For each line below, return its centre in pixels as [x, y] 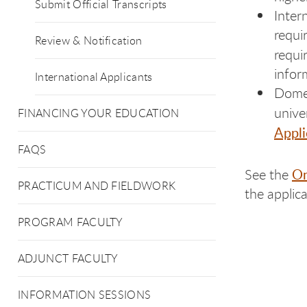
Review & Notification [89, 40]
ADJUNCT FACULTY [68, 258]
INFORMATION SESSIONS [85, 295]
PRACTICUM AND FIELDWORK [97, 186]
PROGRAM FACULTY [71, 222]
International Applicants [94, 77]
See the [268, 174]
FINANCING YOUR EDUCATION [99, 113]
